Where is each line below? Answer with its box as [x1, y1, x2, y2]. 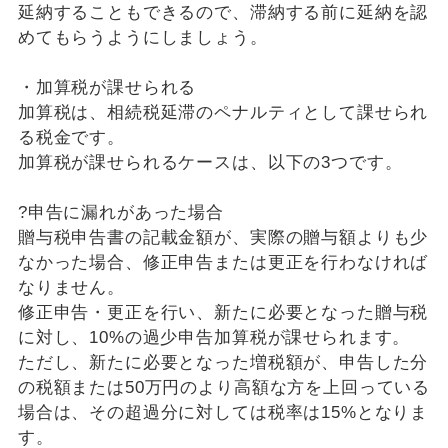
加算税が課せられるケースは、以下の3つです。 [17, 153, 403, 173]
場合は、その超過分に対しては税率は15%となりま [17, 403, 429, 423]
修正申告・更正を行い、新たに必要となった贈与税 [17, 303, 429, 323]
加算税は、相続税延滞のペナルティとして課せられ [17, 103, 429, 123]
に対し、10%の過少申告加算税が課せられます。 [17, 328, 411, 348]
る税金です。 [17, 128, 125, 148]
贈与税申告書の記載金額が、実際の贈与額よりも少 [17, 228, 429, 248]
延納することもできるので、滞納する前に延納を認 [17, 3, 429, 23]
